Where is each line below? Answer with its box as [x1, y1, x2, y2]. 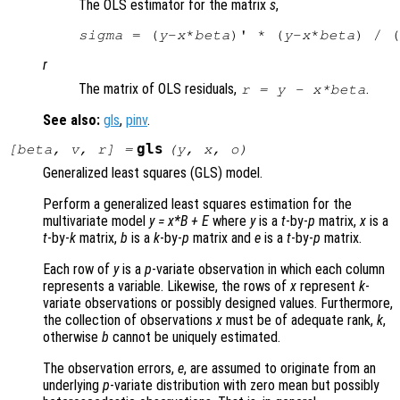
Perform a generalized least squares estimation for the [43, 196, 352, 213]
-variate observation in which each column [152, 261, 385, 279]
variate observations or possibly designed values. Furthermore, [43, 295, 393, 312]
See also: [43, 112, 100, 129]
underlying [43, 377, 103, 395]
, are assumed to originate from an [184, 360, 376, 378]
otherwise [43, 329, 102, 346]
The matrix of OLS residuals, [79, 80, 240, 98]
